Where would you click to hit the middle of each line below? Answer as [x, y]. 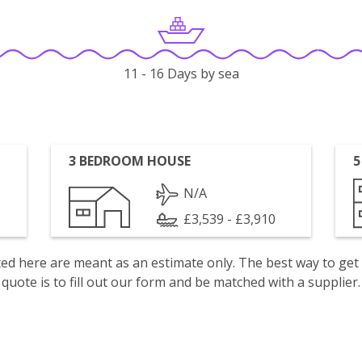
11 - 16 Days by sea [181, 74]
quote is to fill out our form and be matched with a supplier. [181, 282]
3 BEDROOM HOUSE [130, 161]
